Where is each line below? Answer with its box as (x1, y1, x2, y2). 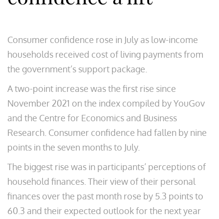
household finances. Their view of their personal (7, 176, 196, 187)
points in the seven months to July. (7, 142, 140, 153)
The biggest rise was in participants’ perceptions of (7, 161, 206, 172)
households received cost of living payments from (7, 49, 203, 60)
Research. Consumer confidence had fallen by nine (7, 127, 207, 138)
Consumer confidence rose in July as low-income (7, 34, 198, 45)
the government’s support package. (7, 64, 147, 74)
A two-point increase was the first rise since (7, 83, 176, 94)
